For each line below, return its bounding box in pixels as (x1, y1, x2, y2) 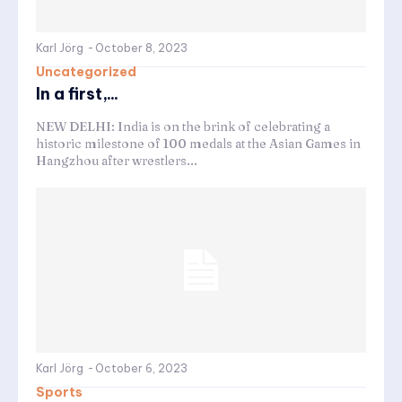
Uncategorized (36, 63, 136, 80)
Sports (36, 383, 83, 400)
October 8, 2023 (95, 40, 188, 55)
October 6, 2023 (95, 361, 188, 375)
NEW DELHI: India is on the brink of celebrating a (36, 118, 330, 135)
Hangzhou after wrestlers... (36, 152, 197, 169)
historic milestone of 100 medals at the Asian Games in (36, 135, 361, 152)
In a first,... (36, 83, 118, 104)
